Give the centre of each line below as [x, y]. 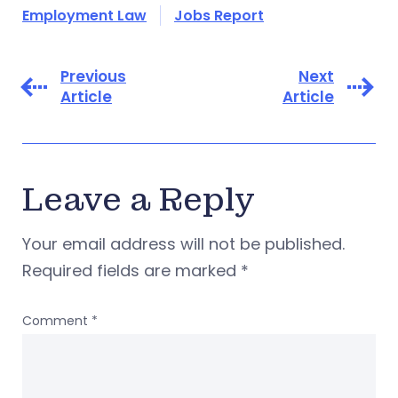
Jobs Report [219, 16]
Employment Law [84, 16]
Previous [93, 76]
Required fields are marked [131, 271]
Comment [57, 321]
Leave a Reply [139, 200]
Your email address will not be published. [183, 244]
